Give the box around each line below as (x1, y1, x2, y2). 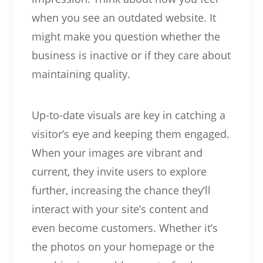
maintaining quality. (31, 66, 130, 81)
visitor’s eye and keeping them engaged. (31, 126, 230, 141)
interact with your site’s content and (31, 201, 208, 216)
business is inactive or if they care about (31, 48, 231, 62)
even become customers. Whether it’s (31, 220, 218, 235)
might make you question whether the (31, 29, 220, 43)
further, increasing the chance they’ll (31, 183, 211, 197)
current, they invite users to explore (31, 164, 207, 178)
